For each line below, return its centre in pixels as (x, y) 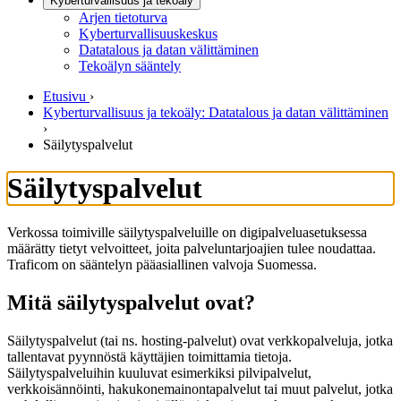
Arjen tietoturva (123, 17)
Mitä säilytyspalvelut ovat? (131, 302)
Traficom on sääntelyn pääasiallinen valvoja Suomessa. (162, 264)
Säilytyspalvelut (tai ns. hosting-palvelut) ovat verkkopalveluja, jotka (200, 340)
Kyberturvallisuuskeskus (148, 34)
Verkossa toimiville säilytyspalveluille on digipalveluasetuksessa (187, 232)
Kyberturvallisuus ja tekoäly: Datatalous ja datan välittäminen (216, 112)
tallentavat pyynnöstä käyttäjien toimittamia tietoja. (149, 356)
